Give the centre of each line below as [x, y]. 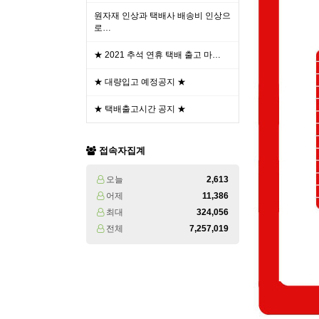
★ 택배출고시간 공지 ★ [140, 109]
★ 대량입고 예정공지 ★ [140, 82]
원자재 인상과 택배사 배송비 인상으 [162, 16]
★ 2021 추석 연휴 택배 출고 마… [157, 55]
